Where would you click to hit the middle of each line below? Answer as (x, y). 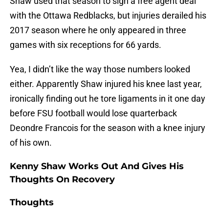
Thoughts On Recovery (62, 180)
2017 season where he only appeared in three (98, 30)
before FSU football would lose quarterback (93, 113)
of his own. (31, 143)
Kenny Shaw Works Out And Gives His (97, 166)
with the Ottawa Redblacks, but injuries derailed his (108, 16)
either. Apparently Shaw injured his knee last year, (106, 84)
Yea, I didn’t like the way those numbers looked (100, 69)
